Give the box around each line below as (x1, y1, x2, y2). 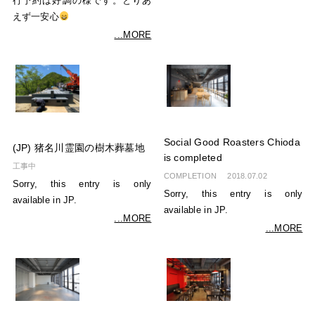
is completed (163, 153, 222, 164)
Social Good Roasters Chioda (163, 137, 300, 148)
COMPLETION (163, 172, 217, 181)
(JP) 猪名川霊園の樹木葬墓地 (12, 142, 145, 153)
